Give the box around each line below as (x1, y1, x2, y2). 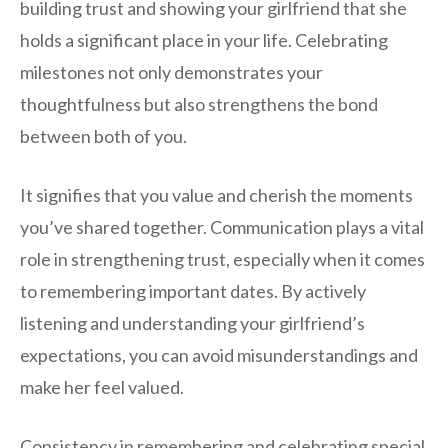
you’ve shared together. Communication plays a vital (20, 215, 424, 238)
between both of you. (20, 124, 187, 147)
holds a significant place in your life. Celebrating (20, 28, 388, 51)
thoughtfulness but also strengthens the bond (20, 92, 378, 115)
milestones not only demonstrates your (20, 60, 323, 83)
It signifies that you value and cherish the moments (20, 183, 413, 206)
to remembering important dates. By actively (20, 279, 366, 302)
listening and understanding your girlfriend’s (20, 311, 365, 334)
